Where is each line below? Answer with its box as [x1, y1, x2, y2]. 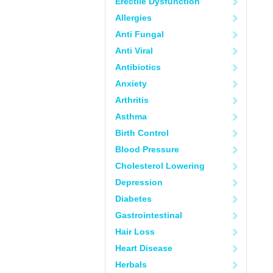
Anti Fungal [115, 29, 164, 39]
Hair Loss [115, 227, 155, 236]
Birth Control [115, 128, 169, 138]
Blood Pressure [115, 144, 179, 154]
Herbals [115, 260, 147, 269]
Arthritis [115, 95, 149, 105]
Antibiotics [115, 62, 161, 72]
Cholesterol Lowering [115, 161, 205, 171]
